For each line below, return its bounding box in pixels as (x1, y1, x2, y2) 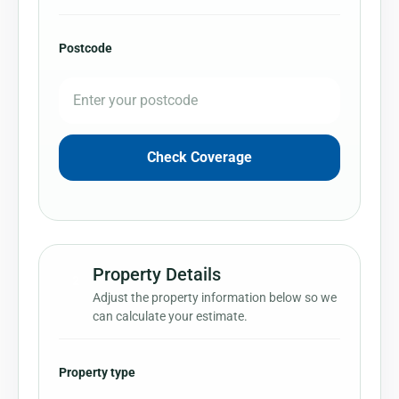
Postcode (59, 40, 112, 55)
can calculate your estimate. (93, 308, 248, 323)
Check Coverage (147, 148, 252, 166)
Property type (59, 364, 135, 379)
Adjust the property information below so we (93, 289, 337, 305)
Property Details (93, 263, 221, 285)
